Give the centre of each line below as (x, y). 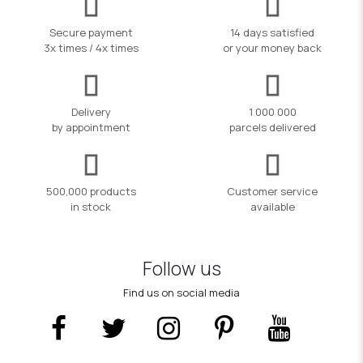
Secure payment (91, 32)
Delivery (91, 111)
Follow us (181, 269)
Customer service (272, 191)
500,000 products (91, 191)
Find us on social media (181, 292)
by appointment (91, 127)
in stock (91, 206)
